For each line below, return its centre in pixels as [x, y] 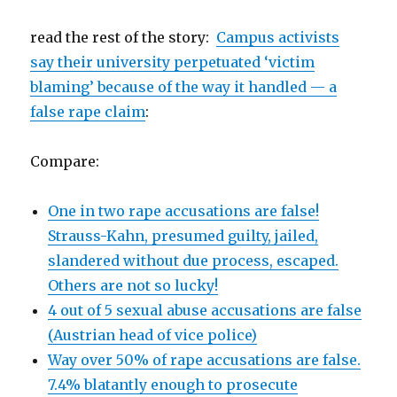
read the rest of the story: [124, 37]
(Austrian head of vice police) [153, 335]
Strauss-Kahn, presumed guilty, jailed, [183, 236]
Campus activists [278, 37]
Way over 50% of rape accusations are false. [205, 360]
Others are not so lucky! [133, 285]
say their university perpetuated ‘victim [173, 62]
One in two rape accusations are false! [184, 211]
